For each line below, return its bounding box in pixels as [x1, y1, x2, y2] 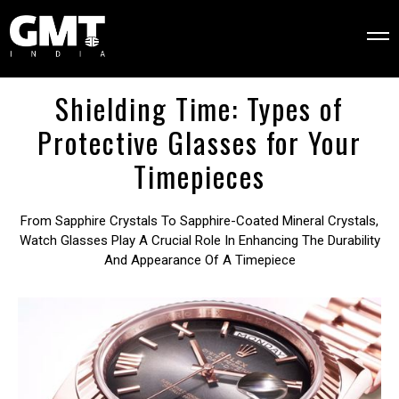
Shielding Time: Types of [55, 86, 344, 129]
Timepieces [134, 154, 265, 197]
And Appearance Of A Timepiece [103, 251, 296, 268]
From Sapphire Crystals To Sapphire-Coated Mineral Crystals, [20, 212, 379, 229]
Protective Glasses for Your [37, 120, 362, 163]
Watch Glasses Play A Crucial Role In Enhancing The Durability [19, 232, 380, 248]
